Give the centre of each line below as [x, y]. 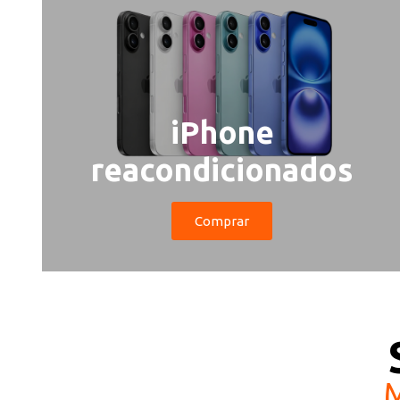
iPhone [222, 132]
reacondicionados [222, 170]
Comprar [222, 221]
